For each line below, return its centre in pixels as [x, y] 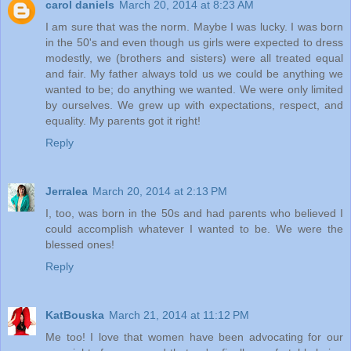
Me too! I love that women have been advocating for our [194, 337]
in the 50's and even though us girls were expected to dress [194, 42]
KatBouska [75, 315]
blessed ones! [80, 244]
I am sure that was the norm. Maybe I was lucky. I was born [194, 26]
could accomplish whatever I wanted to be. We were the [194, 228]
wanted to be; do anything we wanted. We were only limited [194, 89]
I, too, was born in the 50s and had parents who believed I [194, 213]
